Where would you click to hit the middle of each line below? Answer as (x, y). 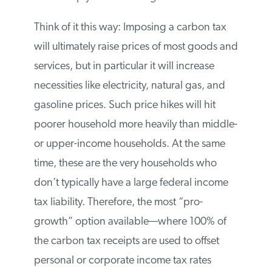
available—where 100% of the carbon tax (127, 260)
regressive (57, 16)
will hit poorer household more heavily (121, 144)
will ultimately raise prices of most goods (125, 66)
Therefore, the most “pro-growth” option (127, 241)
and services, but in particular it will (113, 86)
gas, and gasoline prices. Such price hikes (129, 124)
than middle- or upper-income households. (131, 163)
